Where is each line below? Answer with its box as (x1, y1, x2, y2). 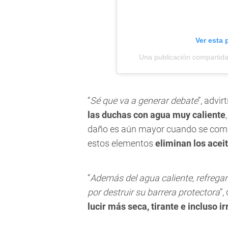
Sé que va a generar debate (90, 95, 198, 106)
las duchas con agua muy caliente (88, 109, 225, 121)
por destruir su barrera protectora (88, 187, 220, 198)
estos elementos (88, 138, 155, 149)
